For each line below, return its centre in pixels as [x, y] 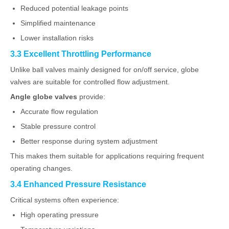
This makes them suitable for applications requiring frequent [107, 156]
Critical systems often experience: [65, 200]
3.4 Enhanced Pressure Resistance [78, 184]
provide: [91, 97]
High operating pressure [60, 215]
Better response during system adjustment [89, 141]
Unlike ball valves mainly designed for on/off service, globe [105, 70]
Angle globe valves [44, 97]
